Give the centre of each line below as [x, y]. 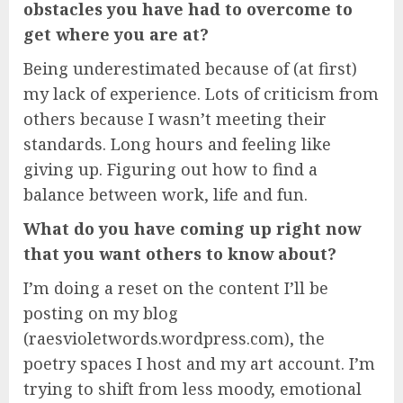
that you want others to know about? [180, 253]
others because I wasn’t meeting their [175, 118]
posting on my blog [101, 313]
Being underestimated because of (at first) [190, 68]
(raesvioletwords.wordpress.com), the [174, 338]
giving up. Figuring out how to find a [170, 169]
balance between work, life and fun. [166, 194]
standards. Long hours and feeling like [177, 143]
